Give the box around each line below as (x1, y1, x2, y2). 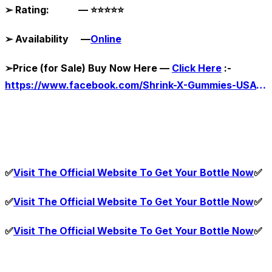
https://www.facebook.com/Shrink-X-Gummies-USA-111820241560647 (256, 79, 266, 92)
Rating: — (13, 4, 90, 16)
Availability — (13, 33, 90, 46)
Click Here (172, 62, 222, 75)
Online (90, 33, 121, 46)
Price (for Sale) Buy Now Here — (13, 62, 172, 75)
